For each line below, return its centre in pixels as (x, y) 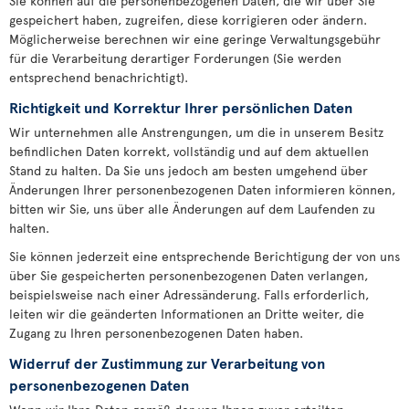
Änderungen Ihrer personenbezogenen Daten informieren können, (202, 189)
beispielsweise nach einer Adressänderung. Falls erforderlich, (189, 294)
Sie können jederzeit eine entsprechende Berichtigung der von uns (204, 256)
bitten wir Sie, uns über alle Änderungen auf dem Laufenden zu (192, 209)
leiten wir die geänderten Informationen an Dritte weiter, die (187, 314)
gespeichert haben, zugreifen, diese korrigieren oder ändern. (188, 20)
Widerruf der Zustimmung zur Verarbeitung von (167, 362)
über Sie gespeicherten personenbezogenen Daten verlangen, (189, 275)
